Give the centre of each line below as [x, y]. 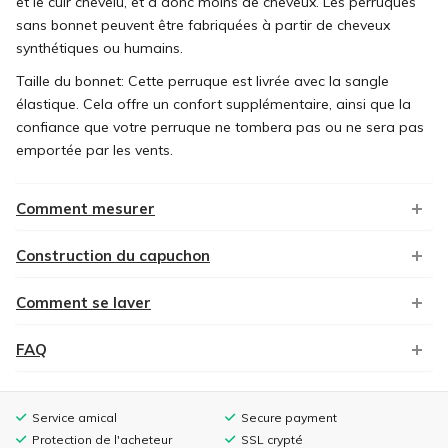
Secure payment [288, 417]
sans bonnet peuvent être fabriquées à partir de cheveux [203, 24]
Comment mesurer [85, 208]
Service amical [74, 417]
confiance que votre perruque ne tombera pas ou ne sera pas [220, 126]
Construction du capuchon [113, 255]
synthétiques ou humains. [99, 47]
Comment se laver [83, 302]
